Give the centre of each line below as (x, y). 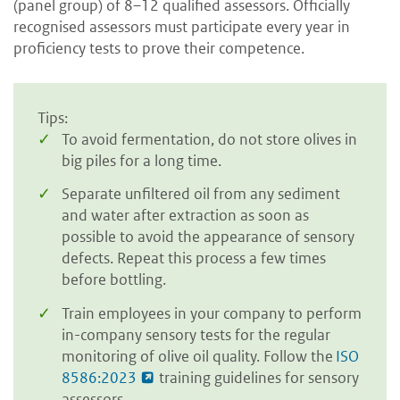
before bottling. (114, 280)
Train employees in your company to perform (212, 313)
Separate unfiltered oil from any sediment (201, 194)
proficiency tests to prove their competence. (159, 48)
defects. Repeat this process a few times (194, 258)
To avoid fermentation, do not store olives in (209, 139)
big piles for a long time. (143, 160)
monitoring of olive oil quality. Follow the (199, 356)
